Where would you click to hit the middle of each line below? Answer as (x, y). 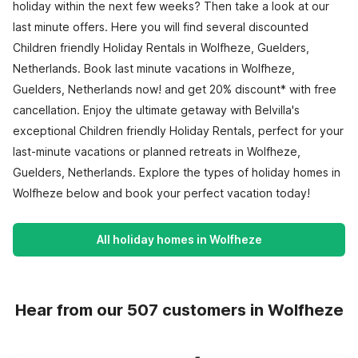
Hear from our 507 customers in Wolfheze (179, 310)
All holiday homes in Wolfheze (179, 239)
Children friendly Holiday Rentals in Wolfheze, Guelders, (161, 48)
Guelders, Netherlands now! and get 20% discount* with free (175, 89)
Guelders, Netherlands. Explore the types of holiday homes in (177, 172)
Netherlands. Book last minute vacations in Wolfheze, (154, 68)
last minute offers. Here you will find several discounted (161, 27)
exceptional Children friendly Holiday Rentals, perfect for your (178, 131)
